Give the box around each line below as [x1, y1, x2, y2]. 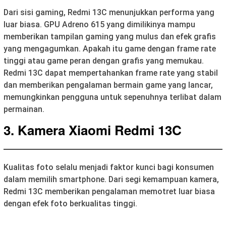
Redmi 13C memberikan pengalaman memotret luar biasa [4, 186, 215, 196]
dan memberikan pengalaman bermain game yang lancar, [4, 80, 213, 90]
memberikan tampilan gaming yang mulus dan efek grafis [4, 31, 216, 41]
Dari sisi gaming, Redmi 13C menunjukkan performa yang [4, 7, 214, 17]
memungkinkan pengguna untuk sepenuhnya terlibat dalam [4, 92, 221, 102]
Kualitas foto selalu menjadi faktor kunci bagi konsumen [4, 162, 214, 172]
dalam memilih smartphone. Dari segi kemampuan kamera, [4, 174, 219, 184]
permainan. [4, 104, 44, 114]
